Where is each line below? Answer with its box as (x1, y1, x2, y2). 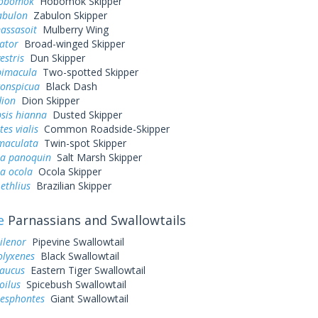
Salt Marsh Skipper (50, 150, 142, 164)
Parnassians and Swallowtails (4, 212, 186, 229)
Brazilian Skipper (30, 179, 111, 192)
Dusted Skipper (46, 108, 122, 121)
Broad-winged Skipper (18, 37, 125, 50)
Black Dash (39, 79, 97, 93)
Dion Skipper (15, 94, 79, 107)
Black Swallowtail (34, 249, 119, 263)
